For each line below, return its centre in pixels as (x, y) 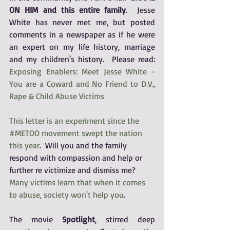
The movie (36, 219)
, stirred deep (125, 219)
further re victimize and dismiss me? (74, 170)
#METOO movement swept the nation (77, 133)
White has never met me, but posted (82, 22)
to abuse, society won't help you (66, 195)
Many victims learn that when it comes (78, 182)
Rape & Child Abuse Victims (57, 96)
